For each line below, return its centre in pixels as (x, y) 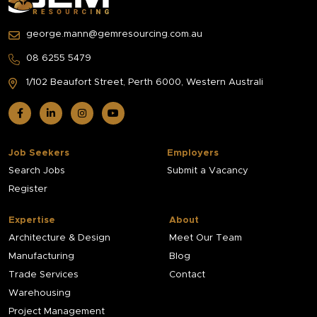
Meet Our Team (206, 238)
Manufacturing (41, 256)
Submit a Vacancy (208, 171)
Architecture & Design (59, 238)
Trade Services (44, 275)
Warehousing (40, 293)
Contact (187, 275)
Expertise (32, 220)
